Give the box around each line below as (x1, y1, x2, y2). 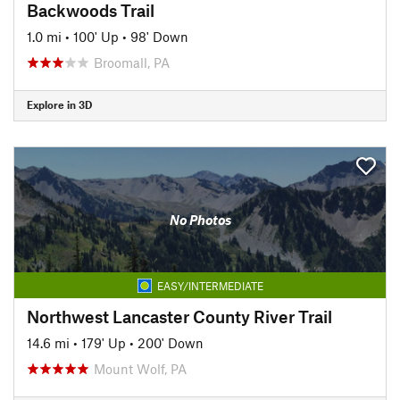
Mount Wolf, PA (94, 360, 187, 377)
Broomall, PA (94, 54, 170, 71)
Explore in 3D (27, 98, 92, 111)
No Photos (169, 212, 231, 228)
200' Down (137, 334, 204, 351)
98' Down (130, 28, 188, 45)
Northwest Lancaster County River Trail (27, 305, 332, 327)
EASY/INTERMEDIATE (156, 279, 263, 292)
